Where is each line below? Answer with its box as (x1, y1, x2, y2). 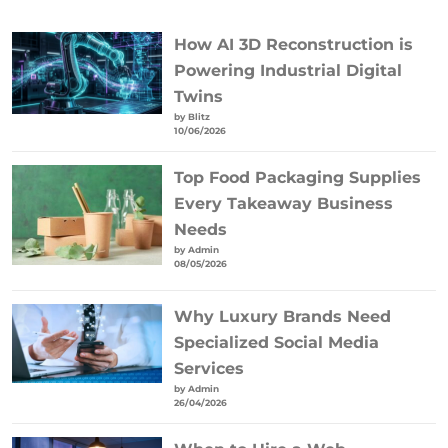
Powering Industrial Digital (173, 60, 402, 80)
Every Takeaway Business (173, 193, 393, 213)
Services (173, 359, 244, 379)
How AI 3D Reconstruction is (173, 34, 413, 54)
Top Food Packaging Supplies (173, 167, 421, 187)
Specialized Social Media (173, 333, 379, 353)
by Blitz (173, 110, 210, 122)
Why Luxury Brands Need (173, 307, 391, 327)
